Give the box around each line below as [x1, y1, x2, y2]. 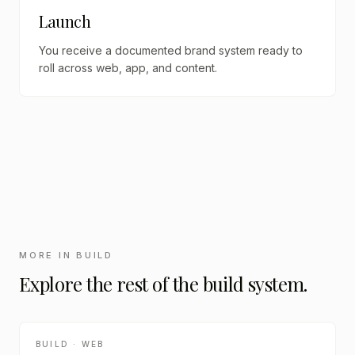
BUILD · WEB [36, 339, 105, 349]
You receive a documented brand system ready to [39, 44, 303, 57]
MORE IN [19, 250, 76, 261]
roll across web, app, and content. [39, 61, 217, 74]
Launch [39, 10, 90, 32]
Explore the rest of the [19, 271, 203, 296]
